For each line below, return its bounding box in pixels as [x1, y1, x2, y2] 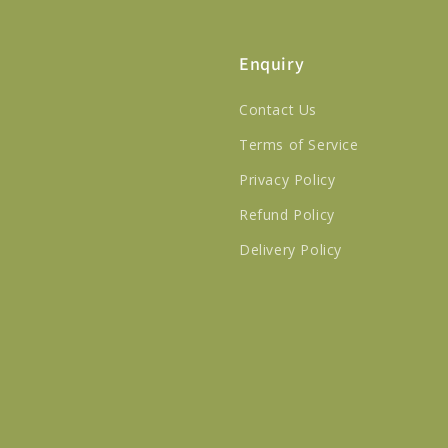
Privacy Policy [239, 170, 336, 189]
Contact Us [239, 100, 317, 119]
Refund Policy [239, 205, 335, 224]
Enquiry [239, 52, 305, 75]
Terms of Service [239, 135, 359, 154]
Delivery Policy [239, 240, 342, 259]
